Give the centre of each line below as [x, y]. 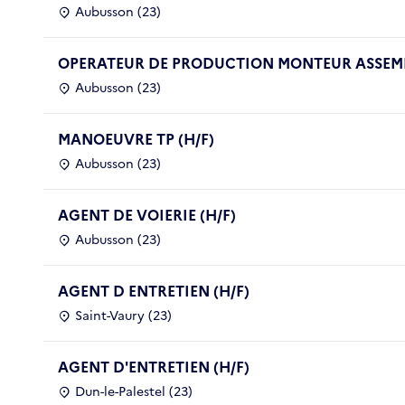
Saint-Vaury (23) [123, 316]
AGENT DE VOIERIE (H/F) [147, 215]
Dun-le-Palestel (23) [134, 391]
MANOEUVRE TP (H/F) [136, 139]
